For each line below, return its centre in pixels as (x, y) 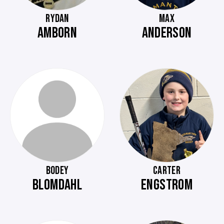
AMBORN (57, 33)
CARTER (167, 171)
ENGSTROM (167, 185)
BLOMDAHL (57, 185)
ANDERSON (167, 33)
